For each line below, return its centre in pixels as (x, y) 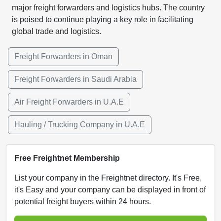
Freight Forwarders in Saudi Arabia (75, 79)
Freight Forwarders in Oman (63, 56)
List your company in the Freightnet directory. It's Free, (108, 178)
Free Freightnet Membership (67, 158)
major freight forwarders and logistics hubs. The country (108, 7)
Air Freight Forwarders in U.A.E (69, 102)
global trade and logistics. (56, 31)
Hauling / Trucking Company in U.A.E (80, 124)
